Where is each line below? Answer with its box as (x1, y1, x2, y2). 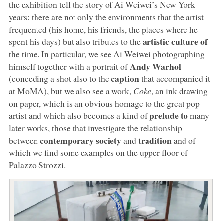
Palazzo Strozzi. (8, 158, 66, 171)
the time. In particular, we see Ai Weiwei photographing (8, 47, 205, 60)
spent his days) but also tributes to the (8, 35, 143, 47)
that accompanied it (139, 72, 210, 84)
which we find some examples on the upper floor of (8, 146, 188, 158)
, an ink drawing (151, 84, 208, 97)
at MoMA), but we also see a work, (8, 84, 133, 97)
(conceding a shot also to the (8, 72, 111, 84)
